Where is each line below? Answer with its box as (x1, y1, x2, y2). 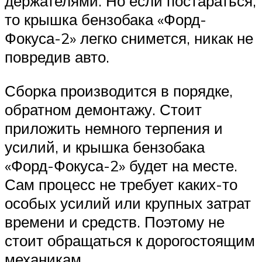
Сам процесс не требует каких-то (5, 174, 237, 194)
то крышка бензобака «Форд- (5, 9, 206, 29)
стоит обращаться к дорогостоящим (5, 230, 255, 250)
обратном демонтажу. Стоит (5, 99, 202, 119)
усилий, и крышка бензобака (5, 137, 205, 156)
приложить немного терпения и (5, 118, 223, 137)
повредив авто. (5, 47, 109, 66)
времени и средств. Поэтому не (5, 212, 225, 231)
